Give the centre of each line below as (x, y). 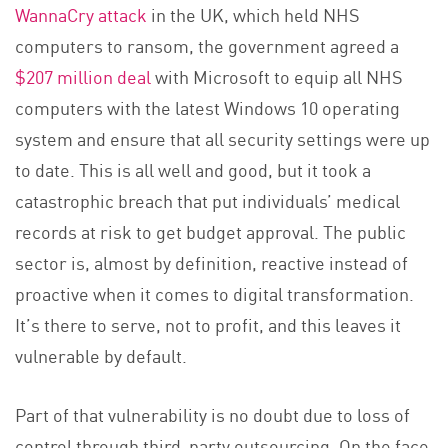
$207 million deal (83, 75)
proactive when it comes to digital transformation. (214, 292)
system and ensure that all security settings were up (222, 137)
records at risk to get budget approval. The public (210, 230)
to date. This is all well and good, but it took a (193, 168)
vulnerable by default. (101, 354)
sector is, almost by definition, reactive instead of (211, 261)
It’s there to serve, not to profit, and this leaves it (208, 323)
